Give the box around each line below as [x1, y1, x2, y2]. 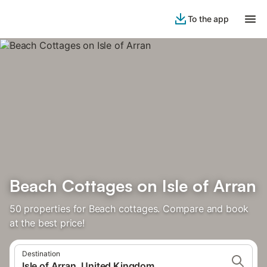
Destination [22, 249, 60, 258]
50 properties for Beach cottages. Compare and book [10, 203, 249, 215]
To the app [187, 14, 229, 24]
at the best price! [10, 217, 85, 229]
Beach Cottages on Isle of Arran [10, 175, 256, 196]
